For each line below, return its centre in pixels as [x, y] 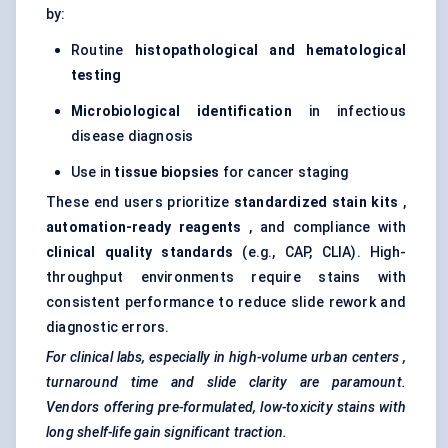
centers [375, 357]
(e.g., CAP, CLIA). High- [320, 252]
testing [96, 75]
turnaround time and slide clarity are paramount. [226, 382]
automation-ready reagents [144, 227]
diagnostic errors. [108, 327]
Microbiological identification [181, 111]
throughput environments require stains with [226, 277]
